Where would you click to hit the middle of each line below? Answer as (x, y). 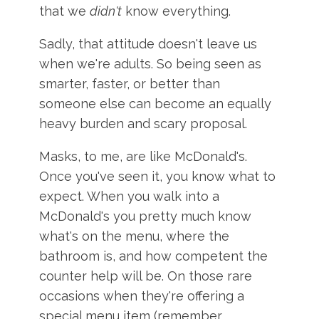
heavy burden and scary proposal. (143, 124)
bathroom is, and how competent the (154, 256)
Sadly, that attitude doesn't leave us (148, 44)
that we (65, 11)
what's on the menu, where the (135, 236)
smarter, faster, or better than (130, 84)
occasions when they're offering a (142, 296)
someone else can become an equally (156, 104)
